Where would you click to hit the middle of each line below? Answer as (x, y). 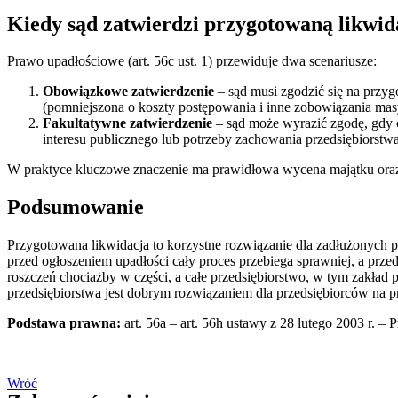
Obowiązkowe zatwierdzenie (128, 92)
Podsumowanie (76, 207)
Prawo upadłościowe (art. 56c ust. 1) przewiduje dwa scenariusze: (192, 61)
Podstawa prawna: (64, 323)
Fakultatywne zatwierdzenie (127, 123)
